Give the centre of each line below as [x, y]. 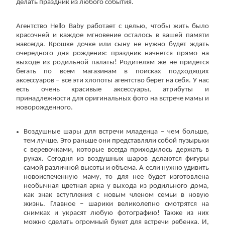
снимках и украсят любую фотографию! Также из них [116, 213]
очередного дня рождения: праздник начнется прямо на [113, 54]
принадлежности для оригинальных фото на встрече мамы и [113, 99]
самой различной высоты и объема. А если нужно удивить [116, 168]
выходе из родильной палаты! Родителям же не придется [113, 63]
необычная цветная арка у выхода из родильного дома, [116, 186]
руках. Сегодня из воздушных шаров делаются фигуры [116, 159]
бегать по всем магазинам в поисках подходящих [113, 72]
